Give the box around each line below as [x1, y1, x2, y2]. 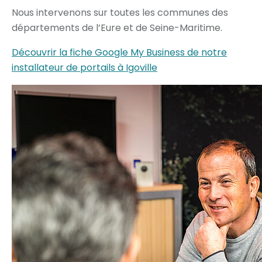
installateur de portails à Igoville [12, 61, 157, 74]
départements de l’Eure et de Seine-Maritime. [12, 21, 222, 35]
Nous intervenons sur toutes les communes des [12, 6, 228, 19]
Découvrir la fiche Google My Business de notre [12, 46, 227, 59]
